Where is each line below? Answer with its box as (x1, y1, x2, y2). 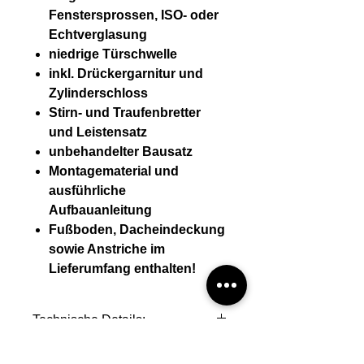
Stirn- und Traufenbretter (49, 106, 201, 120)
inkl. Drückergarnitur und (49, 67, 203, 81)
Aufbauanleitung (49, 203, 152, 218)
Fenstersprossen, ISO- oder (49, 8, 219, 23)
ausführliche (49, 184, 126, 198)
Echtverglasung (49, 28, 147, 42)
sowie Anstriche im (49, 242, 165, 257)
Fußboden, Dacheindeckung (49, 223, 225, 237)
